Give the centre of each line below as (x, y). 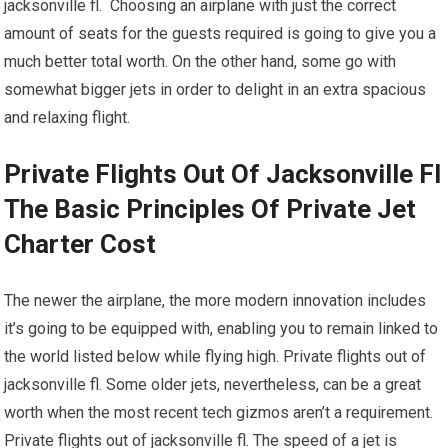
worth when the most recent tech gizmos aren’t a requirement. (219, 412)
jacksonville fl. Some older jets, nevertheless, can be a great (213, 384)
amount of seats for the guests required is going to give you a (220, 33)
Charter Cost (80, 244)
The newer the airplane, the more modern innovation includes (215, 300)
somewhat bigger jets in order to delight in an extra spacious (215, 89)
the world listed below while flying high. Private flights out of (215, 356)
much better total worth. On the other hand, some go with (200, 61)
